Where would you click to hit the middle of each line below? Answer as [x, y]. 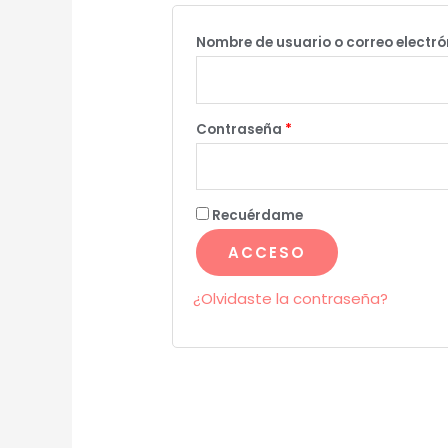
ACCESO [267, 253]
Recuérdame [258, 216]
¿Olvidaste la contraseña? [291, 299]
